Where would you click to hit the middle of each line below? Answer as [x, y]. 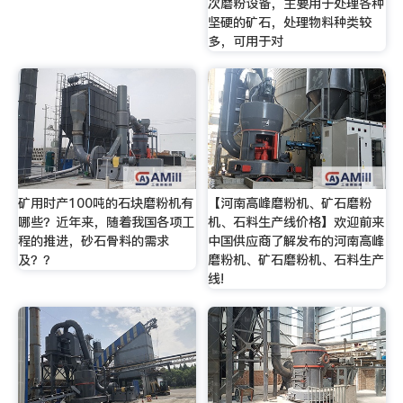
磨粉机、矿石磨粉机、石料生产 [296, 260]
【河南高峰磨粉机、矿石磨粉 [290, 204]
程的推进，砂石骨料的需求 [93, 242]
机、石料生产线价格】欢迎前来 [296, 223]
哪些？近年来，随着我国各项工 [106, 223]
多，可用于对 [246, 41]
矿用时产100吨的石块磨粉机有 [105, 204]
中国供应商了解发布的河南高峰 [296, 242]
